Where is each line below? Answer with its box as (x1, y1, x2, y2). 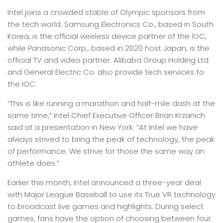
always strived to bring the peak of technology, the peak (7, 134, 215, 144)
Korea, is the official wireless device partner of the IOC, (7, 31, 207, 41)
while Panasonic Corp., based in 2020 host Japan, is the (7, 43, 210, 53)
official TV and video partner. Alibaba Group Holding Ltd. (7, 55, 210, 65)
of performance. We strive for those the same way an (7, 146, 205, 156)
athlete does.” (7, 158, 59, 168)
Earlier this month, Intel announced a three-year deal (7, 177, 201, 188)
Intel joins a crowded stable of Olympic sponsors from (7, 7, 205, 17)
